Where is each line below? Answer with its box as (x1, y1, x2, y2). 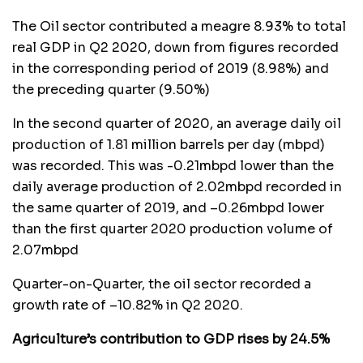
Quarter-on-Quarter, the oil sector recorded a (12, 275, 311, 293)
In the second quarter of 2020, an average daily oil (12, 115, 341, 133)
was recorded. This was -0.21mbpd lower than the (12, 157, 334, 175)
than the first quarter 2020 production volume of (12, 220, 333, 238)
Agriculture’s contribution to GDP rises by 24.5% (12, 331, 330, 348)
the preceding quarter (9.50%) (12, 81, 210, 99)
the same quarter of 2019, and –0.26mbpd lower (12, 199, 324, 217)
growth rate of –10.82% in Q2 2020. (12, 297, 243, 314)
